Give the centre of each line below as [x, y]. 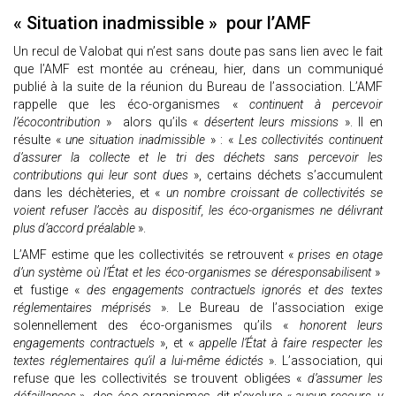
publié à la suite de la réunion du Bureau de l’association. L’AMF [198, 87]
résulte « [40, 140]
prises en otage [341, 255]
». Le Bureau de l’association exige [272, 308]
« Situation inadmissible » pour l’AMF [162, 23]
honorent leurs [341, 326]
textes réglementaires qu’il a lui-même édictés [141, 361]
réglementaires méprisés [87, 308]
